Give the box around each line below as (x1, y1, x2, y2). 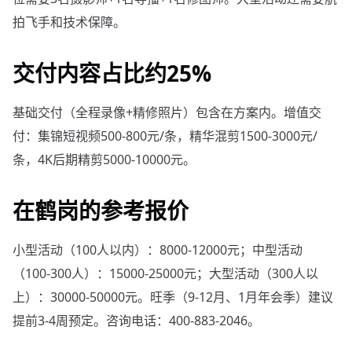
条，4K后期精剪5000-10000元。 (13, 151, 196, 169)
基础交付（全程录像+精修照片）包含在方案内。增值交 (13, 104, 321, 122)
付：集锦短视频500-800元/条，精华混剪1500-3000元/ (13, 127, 317, 145)
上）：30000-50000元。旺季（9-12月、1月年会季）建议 (13, 288, 333, 306)
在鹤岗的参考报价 (13, 196, 189, 226)
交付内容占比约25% (13, 58, 211, 89)
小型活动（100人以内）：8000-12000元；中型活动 (13, 241, 302, 259)
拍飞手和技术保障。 (13, 13, 126, 31)
